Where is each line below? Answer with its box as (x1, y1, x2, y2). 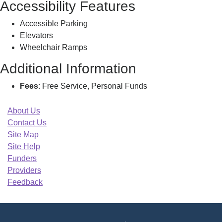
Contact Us (7, 118, 47, 127)
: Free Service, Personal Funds (38, 82, 147, 90)
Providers (7, 166, 41, 174)
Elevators (20, 31, 53, 40)
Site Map (7, 130, 39, 139)
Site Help (7, 142, 40, 151)
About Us (7, 107, 40, 115)
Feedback (7, 178, 43, 186)
